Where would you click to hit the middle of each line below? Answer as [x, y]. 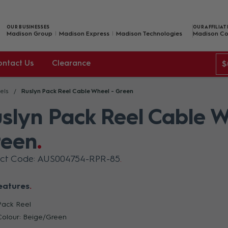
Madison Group [30, 33]
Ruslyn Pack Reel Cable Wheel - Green [77, 91]
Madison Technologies [149, 33]
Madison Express [84, 33]
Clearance [71, 63]
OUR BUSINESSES [28, 26]
